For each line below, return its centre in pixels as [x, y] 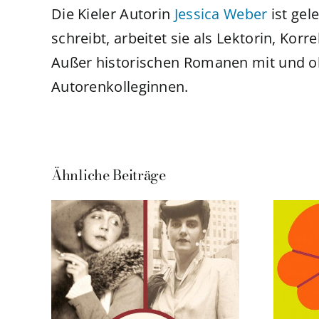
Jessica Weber [221, 14]
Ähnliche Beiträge [109, 175]
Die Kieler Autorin [113, 14]
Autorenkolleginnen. [120, 87]
